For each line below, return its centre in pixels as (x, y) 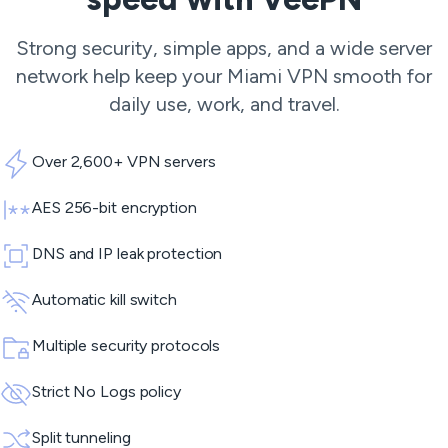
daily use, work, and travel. (224, 104)
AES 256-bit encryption (114, 207)
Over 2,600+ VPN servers (124, 161)
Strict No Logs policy (106, 391)
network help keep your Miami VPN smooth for (224, 76)
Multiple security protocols (126, 345)
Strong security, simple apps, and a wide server (224, 48)
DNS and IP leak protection (127, 253)
